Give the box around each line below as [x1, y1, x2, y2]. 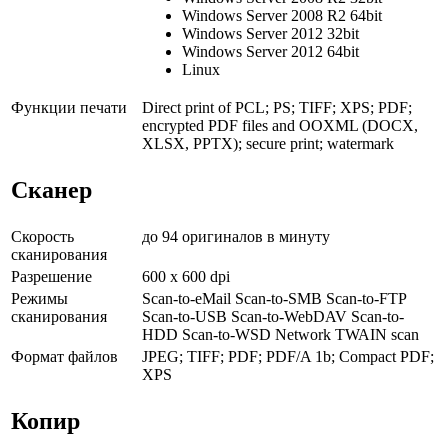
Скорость [11, 228, 74, 246]
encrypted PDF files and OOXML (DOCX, [142, 117, 418, 135]
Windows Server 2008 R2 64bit [182, 7, 382, 25]
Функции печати [11, 99, 127, 117]
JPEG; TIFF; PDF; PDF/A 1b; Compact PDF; [142, 348, 434, 366]
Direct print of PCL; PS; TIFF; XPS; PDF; [142, 99, 412, 117]
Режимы [11, 290, 68, 308]
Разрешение [11, 268, 92, 286]
